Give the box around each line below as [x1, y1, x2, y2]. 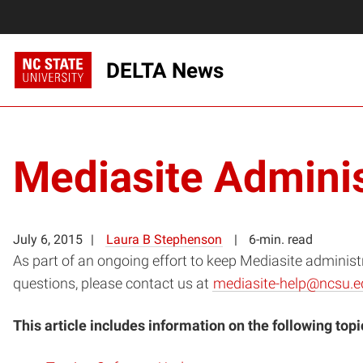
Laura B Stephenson [106, 231, 222, 247]
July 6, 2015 [13, 231, 83, 247]
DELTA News [106, 58, 224, 83]
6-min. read [249, 231, 313, 247]
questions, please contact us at [13, 275, 212, 292]
